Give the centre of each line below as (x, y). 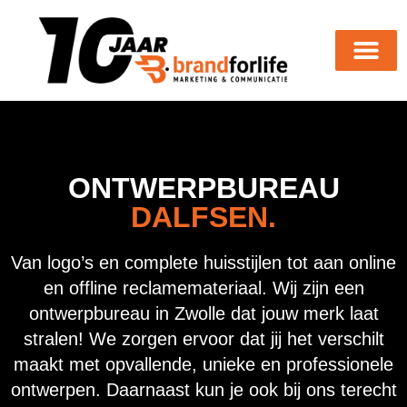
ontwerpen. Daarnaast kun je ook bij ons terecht (203, 389)
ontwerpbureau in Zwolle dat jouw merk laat (203, 313)
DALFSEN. (203, 217)
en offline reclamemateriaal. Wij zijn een (203, 288)
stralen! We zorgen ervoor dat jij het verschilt (203, 338)
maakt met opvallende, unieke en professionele (203, 364)
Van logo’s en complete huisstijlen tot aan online (203, 262)
